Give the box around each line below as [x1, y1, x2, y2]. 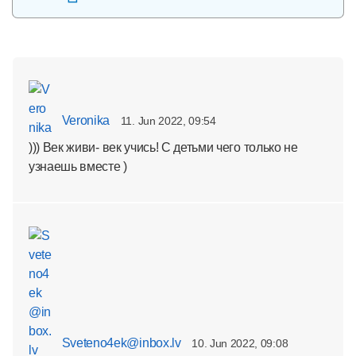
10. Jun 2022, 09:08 [192, 337, 288, 350]
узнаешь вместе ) [29, 160, 127, 173]
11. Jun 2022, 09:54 [120, 114, 216, 127]
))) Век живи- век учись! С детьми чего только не [29, 141, 298, 154]
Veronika [59, 114, 110, 127]
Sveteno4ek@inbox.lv [59, 336, 181, 350]
